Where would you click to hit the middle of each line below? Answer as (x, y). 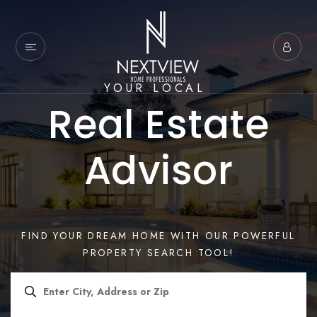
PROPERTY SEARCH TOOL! (158, 252)
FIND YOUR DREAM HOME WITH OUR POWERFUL (158, 235)
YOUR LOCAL (158, 88)
